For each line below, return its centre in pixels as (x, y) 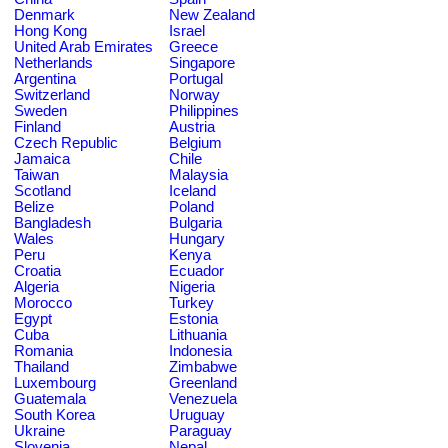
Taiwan (36, 174)
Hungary (197, 238)
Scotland (42, 190)
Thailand (41, 366)
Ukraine (39, 430)
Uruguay (197, 414)
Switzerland (52, 94)
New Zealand (212, 14)
